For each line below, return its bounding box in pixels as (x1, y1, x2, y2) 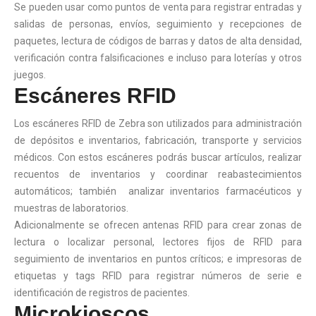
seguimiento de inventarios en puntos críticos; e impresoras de (14, 253, 302, 265)
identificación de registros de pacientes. (14, 286, 190, 298)
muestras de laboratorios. (14, 202, 128, 214)
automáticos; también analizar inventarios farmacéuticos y (14, 185, 302, 197)
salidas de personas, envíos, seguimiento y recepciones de (14, 18, 302, 30)
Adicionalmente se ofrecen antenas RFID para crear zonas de (14, 219, 302, 231)
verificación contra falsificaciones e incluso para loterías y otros (14, 51, 302, 63)
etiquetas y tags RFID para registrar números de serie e (14, 269, 302, 281)
